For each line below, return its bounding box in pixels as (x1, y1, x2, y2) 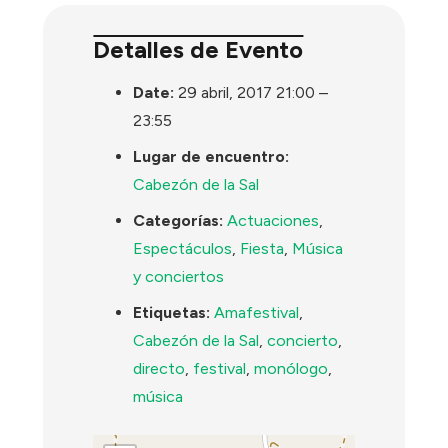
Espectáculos (133, 238, 233, 258)
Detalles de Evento (93, 35, 304, 65)
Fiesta (240, 238, 285, 258)
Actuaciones (227, 210, 320, 230)
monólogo (254, 358, 329, 378)
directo (133, 358, 186, 378)
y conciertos (133, 266, 225, 286)
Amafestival (214, 302, 300, 322)
